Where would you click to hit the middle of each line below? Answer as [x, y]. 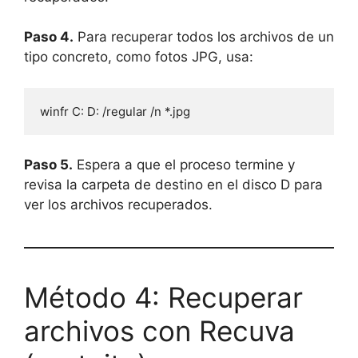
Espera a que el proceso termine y [184, 165]
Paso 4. [49, 37]
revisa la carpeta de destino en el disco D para [173, 185]
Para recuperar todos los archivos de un [204, 37]
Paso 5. [48, 165]
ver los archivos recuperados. [118, 205]
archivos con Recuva [159, 331]
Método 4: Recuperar [163, 298]
